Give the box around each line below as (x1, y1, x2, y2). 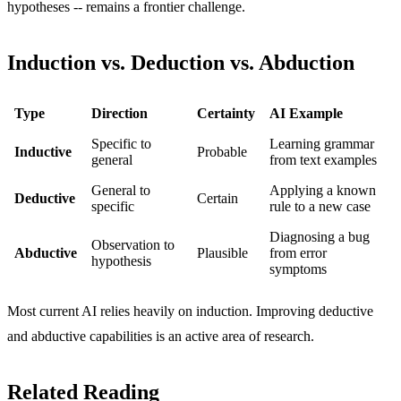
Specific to (91, 135, 151, 151)
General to (91, 182, 150, 198)
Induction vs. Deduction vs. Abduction (7, 50, 354, 74)
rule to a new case (269, 198, 371, 214)
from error (269, 244, 327, 260)
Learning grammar (269, 135, 374, 151)
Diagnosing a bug (269, 228, 370, 244)
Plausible (197, 244, 248, 260)
